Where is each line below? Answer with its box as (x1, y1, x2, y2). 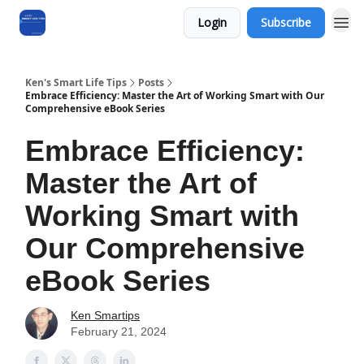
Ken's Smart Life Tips (25, 76, 127, 89)
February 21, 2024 (71, 325, 167, 338)
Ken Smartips (71, 309, 140, 322)
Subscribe (261, 15, 311, 30)
